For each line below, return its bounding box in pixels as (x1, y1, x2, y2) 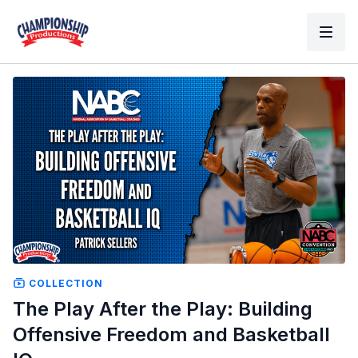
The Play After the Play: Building (13, 296, 312, 320)
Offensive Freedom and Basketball (13, 322, 330, 346)
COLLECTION (26, 276, 103, 289)
